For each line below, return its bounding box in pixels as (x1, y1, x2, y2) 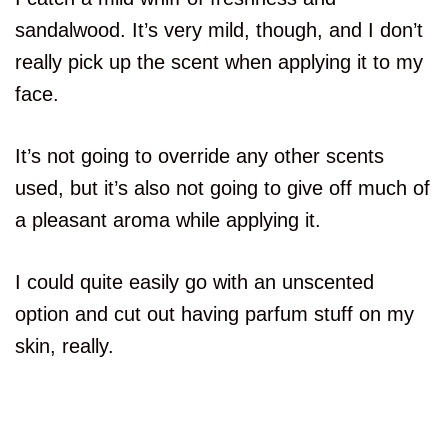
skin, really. (15, 335, 114, 358)
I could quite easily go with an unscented (15, 271, 374, 294)
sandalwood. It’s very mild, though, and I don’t (15, 19, 423, 42)
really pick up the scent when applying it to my (15, 51, 423, 74)
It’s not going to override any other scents (15, 145, 384, 168)
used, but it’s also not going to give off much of (15, 177, 430, 200)
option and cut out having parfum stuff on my (15, 303, 414, 326)
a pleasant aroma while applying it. (15, 209, 321, 232)
